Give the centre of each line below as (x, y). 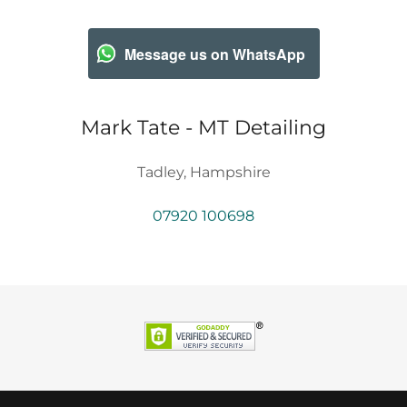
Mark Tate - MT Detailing (203, 128)
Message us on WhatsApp (214, 54)
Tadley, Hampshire (203, 172)
